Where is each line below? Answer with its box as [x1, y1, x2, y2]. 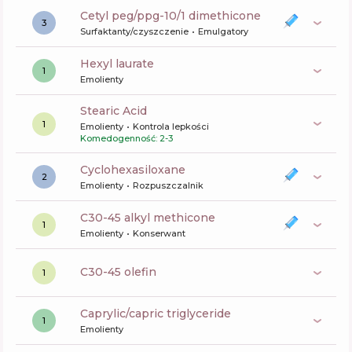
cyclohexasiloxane [88, 163, 185, 177]
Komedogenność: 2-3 [80, 133, 173, 144]
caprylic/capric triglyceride [88, 306, 231, 321]
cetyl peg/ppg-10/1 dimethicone [88, 9, 261, 23]
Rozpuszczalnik [133, 180, 203, 191]
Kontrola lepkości [133, 121, 209, 132]
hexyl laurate [90, 57, 154, 71]
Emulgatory [198, 26, 248, 37]
